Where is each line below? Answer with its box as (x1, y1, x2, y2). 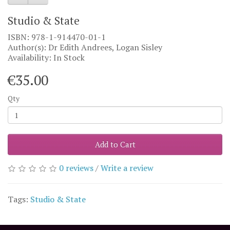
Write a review (101, 162, 154, 174)
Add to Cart (94, 139, 136, 149)
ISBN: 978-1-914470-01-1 (8, 31, 106, 43)
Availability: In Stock (8, 52, 85, 63)
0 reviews (59, 162, 93, 174)
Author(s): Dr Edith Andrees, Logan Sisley (8, 42, 162, 53)
